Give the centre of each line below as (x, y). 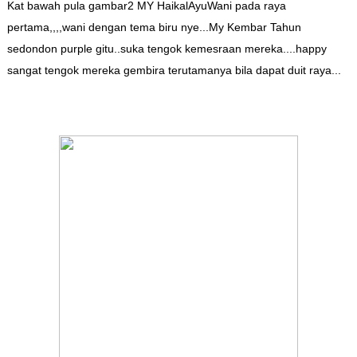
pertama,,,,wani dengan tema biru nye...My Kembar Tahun (154, 27)
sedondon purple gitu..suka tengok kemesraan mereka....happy (167, 49)
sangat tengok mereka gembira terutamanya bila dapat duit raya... (174, 71)
